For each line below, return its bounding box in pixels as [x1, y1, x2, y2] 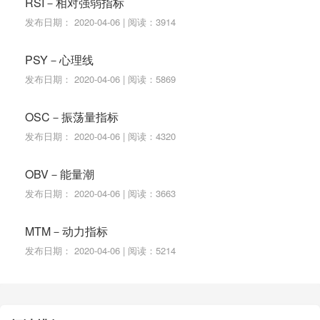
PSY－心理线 [25, 51, 94, 68]
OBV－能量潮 [25, 165, 94, 182]
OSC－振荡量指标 [25, 108, 119, 125]
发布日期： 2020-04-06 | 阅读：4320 [25, 129, 176, 143]
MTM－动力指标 [25, 222, 108, 239]
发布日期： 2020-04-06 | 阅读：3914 [25, 14, 176, 29]
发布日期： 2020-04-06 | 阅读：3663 [25, 186, 176, 200]
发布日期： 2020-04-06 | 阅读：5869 [25, 71, 176, 86]
